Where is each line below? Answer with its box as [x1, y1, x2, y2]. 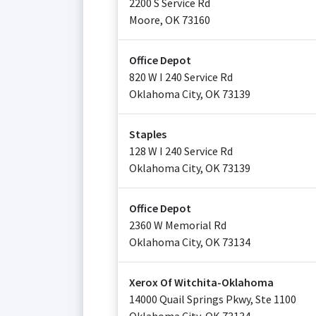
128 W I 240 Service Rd [129, 144, 233, 158]
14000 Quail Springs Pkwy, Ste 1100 [129, 292, 296, 306]
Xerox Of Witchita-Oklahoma [129, 275, 274, 289]
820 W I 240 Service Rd [129, 70, 233, 84]
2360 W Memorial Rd [129, 218, 226, 232]
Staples [129, 127, 166, 141]
